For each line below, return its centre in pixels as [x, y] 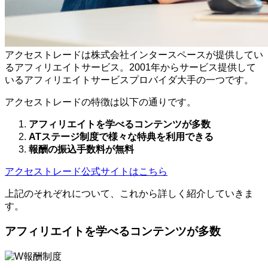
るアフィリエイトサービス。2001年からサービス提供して [130, 67]
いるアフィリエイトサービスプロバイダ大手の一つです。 [129, 80]
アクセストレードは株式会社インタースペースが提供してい [134, 54]
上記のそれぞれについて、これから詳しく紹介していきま [129, 193]
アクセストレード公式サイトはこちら [86, 171]
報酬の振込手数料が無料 [81, 149]
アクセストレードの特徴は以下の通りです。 [100, 102]
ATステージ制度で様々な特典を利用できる [121, 136]
